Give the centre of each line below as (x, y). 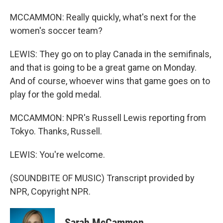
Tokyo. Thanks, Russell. (56, 131)
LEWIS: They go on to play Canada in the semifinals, (111, 54)
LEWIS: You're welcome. (57, 155)
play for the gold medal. (56, 94)
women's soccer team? (56, 31)
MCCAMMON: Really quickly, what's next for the (103, 17)
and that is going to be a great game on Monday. (103, 67)
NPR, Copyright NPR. (50, 191)
